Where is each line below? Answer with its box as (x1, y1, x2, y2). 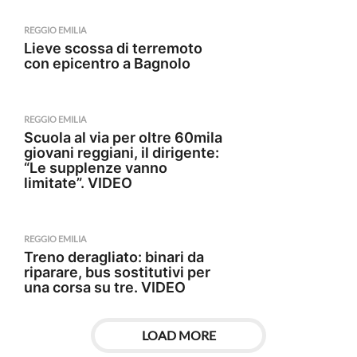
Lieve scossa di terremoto (24, 40, 202, 57)
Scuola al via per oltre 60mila (24, 129, 222, 146)
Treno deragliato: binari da (24, 249, 204, 265)
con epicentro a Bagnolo (24, 55, 190, 72)
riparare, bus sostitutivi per (24, 264, 210, 280)
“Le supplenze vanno (24, 159, 167, 176)
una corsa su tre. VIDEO (24, 279, 186, 296)
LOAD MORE (141, 328, 216, 343)
